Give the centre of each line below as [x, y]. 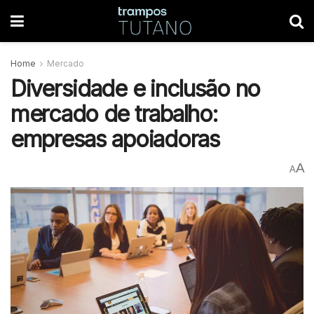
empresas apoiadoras [115, 139]
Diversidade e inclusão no [135, 89]
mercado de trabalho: [114, 114]
